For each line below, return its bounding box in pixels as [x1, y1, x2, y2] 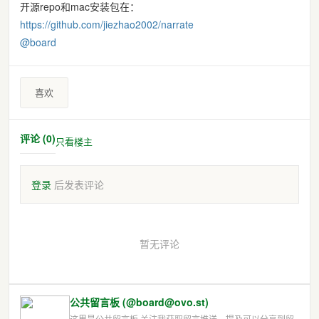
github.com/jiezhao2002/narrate [51, 16, 194, 31]
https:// [20, 16, 51, 31]
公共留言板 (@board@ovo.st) [70, 294, 209, 309]
